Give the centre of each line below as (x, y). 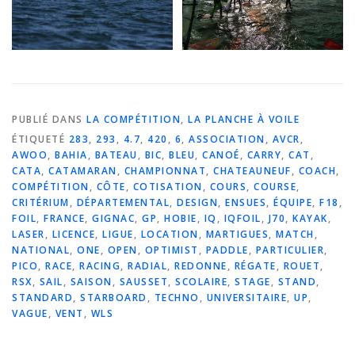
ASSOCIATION (227, 139)
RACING (100, 266)
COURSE (275, 187)
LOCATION (170, 235)
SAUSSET (143, 282)
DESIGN (197, 203)
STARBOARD (114, 298)
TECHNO (177, 298)
